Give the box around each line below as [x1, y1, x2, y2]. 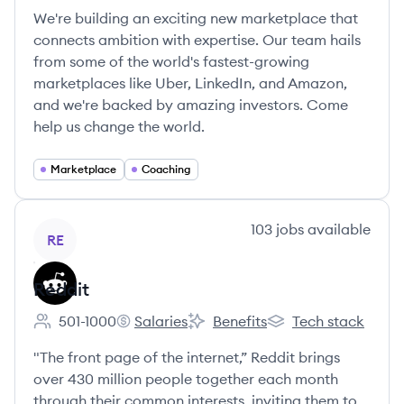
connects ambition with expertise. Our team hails [33, 31, 361, 49]
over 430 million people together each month [33, 370, 338, 388]
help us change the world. [33, 117, 205, 135]
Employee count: [32, 321, 145, 340]
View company [32, 219, 133, 237]
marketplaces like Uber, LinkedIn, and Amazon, [33, 74, 347, 92]
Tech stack [292, 312, 364, 330]
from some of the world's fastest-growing [33, 52, 309, 70]
